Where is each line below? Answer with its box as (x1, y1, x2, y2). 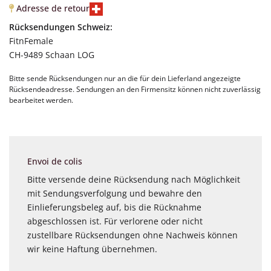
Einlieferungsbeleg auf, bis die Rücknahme (27, 201, 201, 213)
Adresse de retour (14, 2, 90, 15)
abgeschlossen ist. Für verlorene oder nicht (27, 215, 203, 227)
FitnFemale (9, 35, 53, 47)
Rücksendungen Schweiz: (9, 21, 113, 33)
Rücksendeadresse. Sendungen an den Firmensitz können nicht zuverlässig (9, 85, 261, 94)
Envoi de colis (27, 155, 82, 167)
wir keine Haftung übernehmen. (27, 243, 157, 255)
